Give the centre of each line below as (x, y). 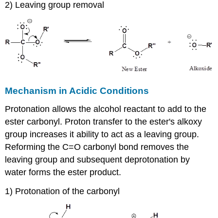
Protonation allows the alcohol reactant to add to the (106, 109)
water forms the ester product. (63, 172)
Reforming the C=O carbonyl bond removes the (97, 147)
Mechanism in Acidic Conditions (77, 91)
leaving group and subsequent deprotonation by (98, 159)
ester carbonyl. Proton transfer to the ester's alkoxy (104, 121)
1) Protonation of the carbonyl (63, 191)
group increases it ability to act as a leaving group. (102, 134)
